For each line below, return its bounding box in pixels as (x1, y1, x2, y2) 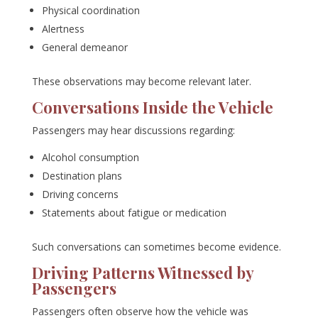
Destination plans (41, 169, 122, 183)
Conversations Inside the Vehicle (31, 97, 273, 119)
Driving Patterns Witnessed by (31, 262, 253, 284)
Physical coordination (41, 4, 140, 18)
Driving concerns (41, 187, 119, 202)
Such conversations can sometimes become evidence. (31, 240, 281, 254)
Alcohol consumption (41, 150, 139, 165)
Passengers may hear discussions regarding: (31, 124, 235, 138)
